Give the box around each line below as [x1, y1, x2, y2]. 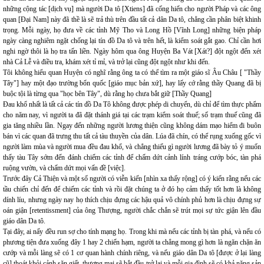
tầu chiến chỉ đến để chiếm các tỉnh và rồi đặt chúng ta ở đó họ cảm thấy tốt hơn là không [3, 185, 261, 193]
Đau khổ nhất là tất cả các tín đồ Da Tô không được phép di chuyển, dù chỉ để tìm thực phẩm [3, 100, 261, 108]
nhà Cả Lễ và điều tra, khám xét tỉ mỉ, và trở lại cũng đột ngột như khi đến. [3, 58, 210, 66]
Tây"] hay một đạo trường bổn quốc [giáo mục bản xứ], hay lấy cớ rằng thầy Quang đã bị [3, 79, 261, 87]
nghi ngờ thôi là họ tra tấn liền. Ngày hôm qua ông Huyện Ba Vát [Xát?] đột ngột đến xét [3, 47, 261, 55]
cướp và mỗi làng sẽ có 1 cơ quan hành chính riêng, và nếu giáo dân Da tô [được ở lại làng [3, 249, 261, 257]
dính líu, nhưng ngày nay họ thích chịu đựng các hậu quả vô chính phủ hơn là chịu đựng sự [3, 196, 261, 204]
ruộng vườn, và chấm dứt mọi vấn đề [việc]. [3, 164, 126, 172]
